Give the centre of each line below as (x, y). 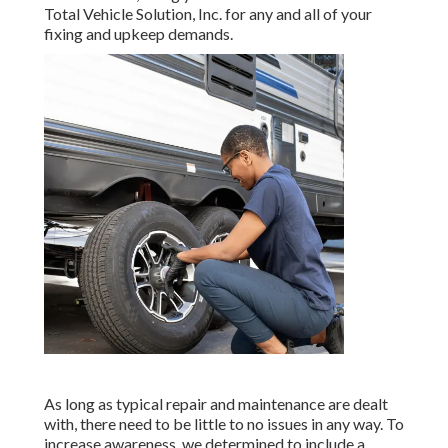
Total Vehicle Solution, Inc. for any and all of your (208, 14)
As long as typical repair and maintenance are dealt (216, 404)
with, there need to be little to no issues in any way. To (224, 424)
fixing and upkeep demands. (138, 34)
